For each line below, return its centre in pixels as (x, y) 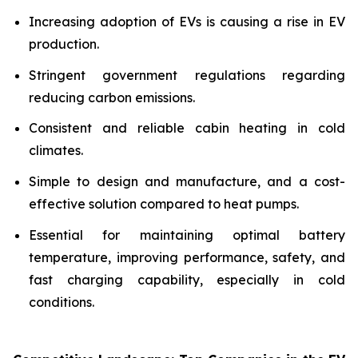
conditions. (62, 302)
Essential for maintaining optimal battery (187, 235)
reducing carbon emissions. (112, 97)
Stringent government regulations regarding (187, 75)
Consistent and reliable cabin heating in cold (187, 128)
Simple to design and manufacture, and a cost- (187, 181)
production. (64, 44)
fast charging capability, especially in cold (187, 279)
